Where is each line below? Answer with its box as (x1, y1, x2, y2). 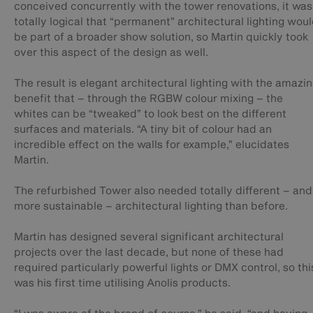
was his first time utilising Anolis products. (14, 276, 231, 289)
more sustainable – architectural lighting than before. (14, 199, 288, 212)
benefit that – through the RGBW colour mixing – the (14, 92, 283, 105)
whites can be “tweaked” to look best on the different (14, 107, 286, 120)
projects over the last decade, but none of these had (14, 245, 284, 259)
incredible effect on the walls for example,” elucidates (14, 138, 289, 151)
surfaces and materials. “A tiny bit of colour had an (14, 122, 272, 136)
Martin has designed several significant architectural (14, 230, 284, 243)
